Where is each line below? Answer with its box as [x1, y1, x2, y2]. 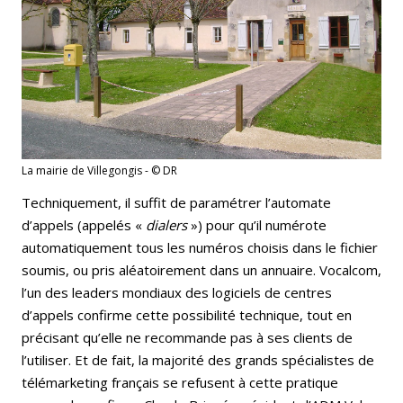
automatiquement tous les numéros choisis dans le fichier [22, 238, 378, 257]
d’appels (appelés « [22, 216, 146, 235]
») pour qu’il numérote [187, 216, 327, 235]
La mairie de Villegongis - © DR [22, 163, 177, 179]
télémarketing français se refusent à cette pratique [22, 373, 338, 392]
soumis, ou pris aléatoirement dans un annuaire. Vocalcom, [22, 261, 381, 280]
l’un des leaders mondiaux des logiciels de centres [22, 283, 332, 302]
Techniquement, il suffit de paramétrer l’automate [22, 193, 331, 212]
